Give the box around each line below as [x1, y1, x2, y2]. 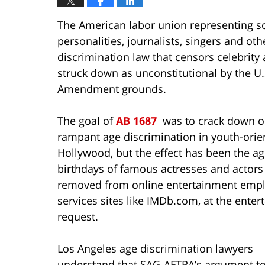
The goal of [57, 113, 116, 128]
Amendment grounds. [57, 81, 166, 96]
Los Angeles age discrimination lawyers [57, 241, 253, 256]
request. [57, 209, 98, 224]
